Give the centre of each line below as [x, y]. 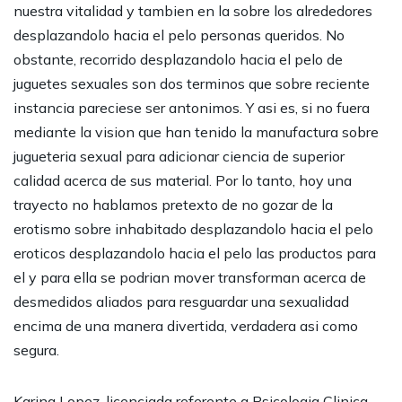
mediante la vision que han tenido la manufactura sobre [196, 132]
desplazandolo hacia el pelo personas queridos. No [179, 35]
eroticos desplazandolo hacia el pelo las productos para [195, 253]
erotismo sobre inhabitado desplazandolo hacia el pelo [193, 229]
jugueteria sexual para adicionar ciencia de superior [179, 156]
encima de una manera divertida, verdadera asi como [186, 326]
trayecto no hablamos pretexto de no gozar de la [173, 205]
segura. [36, 350]
